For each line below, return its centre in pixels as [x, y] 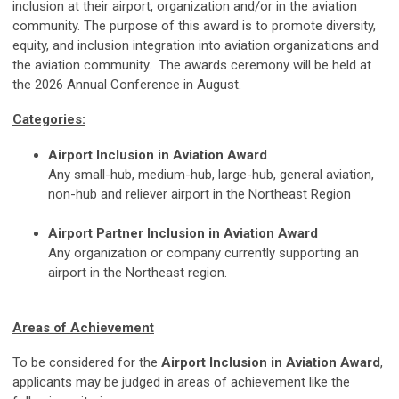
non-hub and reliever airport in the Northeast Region [199, 194]
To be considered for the [87, 362]
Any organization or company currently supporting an [204, 252]
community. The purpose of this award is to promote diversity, [194, 25]
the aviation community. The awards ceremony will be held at [192, 65]
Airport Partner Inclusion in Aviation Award [183, 233]
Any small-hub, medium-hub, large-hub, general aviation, [211, 174]
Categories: [49, 119]
